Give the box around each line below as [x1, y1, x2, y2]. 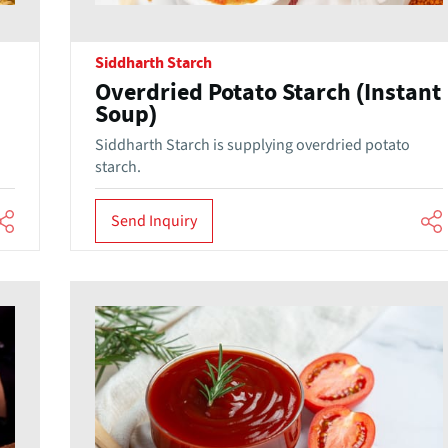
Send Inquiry [110, 209, 197, 232]
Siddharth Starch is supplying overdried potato [94, 134, 410, 157]
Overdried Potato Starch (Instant [94, 81, 441, 106]
